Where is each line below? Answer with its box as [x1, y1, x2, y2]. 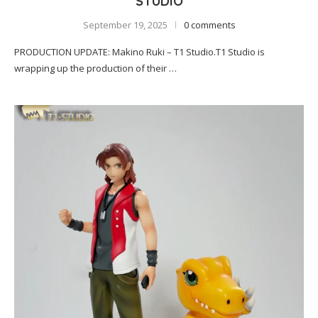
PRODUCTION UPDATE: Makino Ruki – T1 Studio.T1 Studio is [14, 45, 265, 58]
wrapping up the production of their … [14, 62, 177, 75]
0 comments [183, 18, 236, 31]
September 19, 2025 [82, 18, 168, 31]
